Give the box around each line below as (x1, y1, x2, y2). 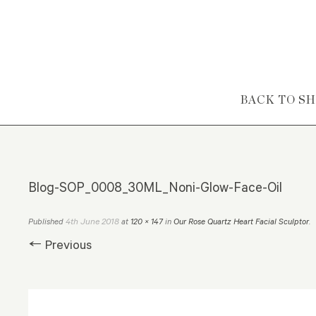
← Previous (28, 236, 92, 253)
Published (28, 216, 66, 227)
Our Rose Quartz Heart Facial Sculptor (174, 216, 309, 227)
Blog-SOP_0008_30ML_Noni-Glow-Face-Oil (28, 178, 282, 196)
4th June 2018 (66, 215, 119, 227)
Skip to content (219, 90, 303, 108)
